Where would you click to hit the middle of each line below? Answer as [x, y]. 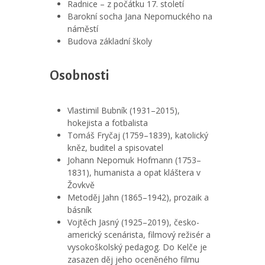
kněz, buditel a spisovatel [115, 148]
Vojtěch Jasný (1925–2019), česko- [133, 222]
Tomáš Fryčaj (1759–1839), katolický [138, 135]
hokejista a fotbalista [108, 123]
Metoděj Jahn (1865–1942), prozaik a [138, 197]
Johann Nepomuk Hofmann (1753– [134, 160]
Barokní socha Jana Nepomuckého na [140, 16]
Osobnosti [80, 76]
